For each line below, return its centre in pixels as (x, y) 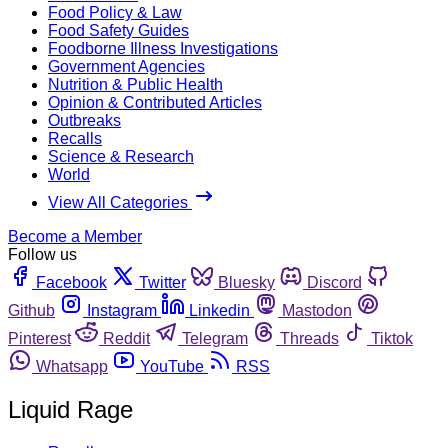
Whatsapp (72, 366)
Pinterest (39, 338)
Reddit (126, 338)
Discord (334, 282)
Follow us (42, 254)
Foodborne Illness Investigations (163, 48)
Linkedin (219, 310)
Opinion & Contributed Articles (155, 102)
